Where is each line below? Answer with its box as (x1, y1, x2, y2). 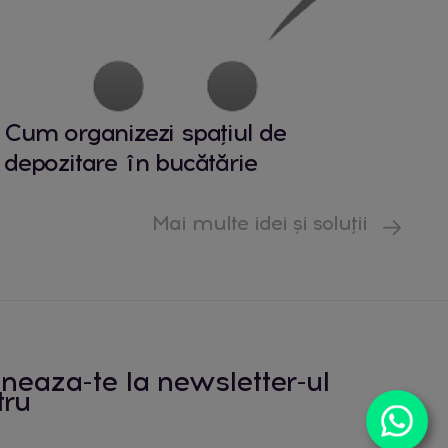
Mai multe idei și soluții (152, 210, 373, 235)
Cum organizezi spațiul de (4, 117, 287, 147)
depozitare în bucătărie (4, 147, 257, 177)
